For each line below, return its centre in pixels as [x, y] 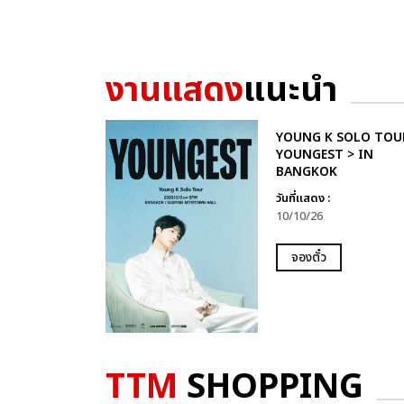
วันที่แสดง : [303, 198]
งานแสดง [174, 91]
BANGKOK [306, 172]
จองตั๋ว [308, 257]
